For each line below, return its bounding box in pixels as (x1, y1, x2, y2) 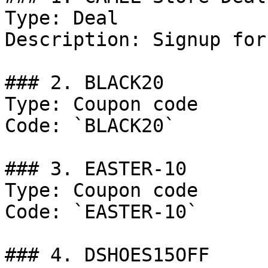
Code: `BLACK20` (5, 115, 175, 136)
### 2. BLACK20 (5, 72, 164, 93)
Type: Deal (5, 7, 118, 29)
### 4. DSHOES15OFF (5, 244, 209, 266)
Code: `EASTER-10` (5, 201, 198, 223)
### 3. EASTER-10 (5, 158, 187, 179)
